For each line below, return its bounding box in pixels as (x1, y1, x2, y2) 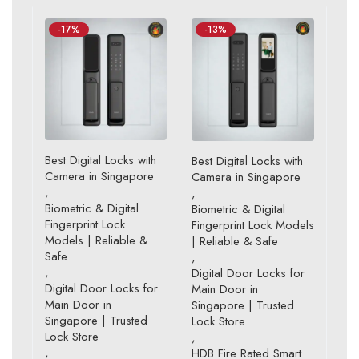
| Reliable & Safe (192, 232, 278, 250)
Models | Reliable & (45, 231, 147, 249)
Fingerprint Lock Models (192, 216, 314, 234)
